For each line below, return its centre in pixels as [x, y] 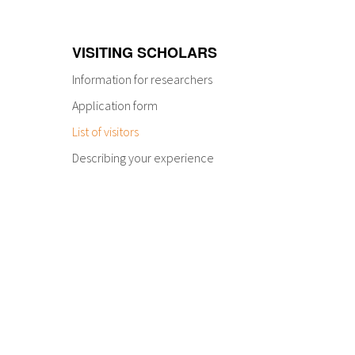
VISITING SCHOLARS [145, 53]
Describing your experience [143, 158]
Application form [115, 106]
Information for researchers [142, 80]
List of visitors [105, 132]
